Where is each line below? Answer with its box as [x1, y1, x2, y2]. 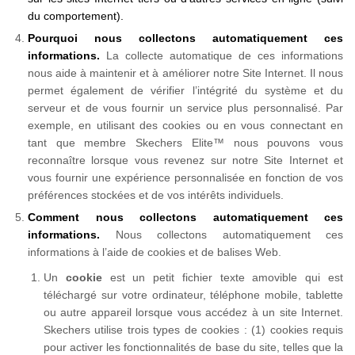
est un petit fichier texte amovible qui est [101, 271, 344, 284]
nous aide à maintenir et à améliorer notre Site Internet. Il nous [28, 67, 343, 79]
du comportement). [28, 10, 124, 22]
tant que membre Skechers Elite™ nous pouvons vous [28, 136, 343, 149]
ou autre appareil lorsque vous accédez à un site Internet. [44, 306, 343, 319]
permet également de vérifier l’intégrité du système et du [28, 84, 343, 97]
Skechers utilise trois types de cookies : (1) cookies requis [44, 323, 343, 336]
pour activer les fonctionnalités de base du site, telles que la [44, 341, 343, 353]
